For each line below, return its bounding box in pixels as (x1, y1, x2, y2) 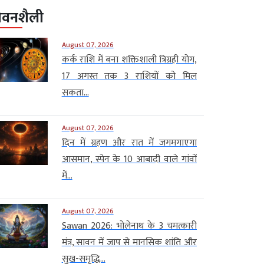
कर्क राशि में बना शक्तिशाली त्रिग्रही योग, (61, 51, 197, 68)
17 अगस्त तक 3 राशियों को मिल (61, 68, 197, 84)
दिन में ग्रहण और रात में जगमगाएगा (61, 134, 197, 151)
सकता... (61, 84, 89, 101)
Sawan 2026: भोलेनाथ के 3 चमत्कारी (61, 217, 197, 234)
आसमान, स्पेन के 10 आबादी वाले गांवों (61, 151, 197, 167)
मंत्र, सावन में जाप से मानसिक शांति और (61, 234, 197, 250)
